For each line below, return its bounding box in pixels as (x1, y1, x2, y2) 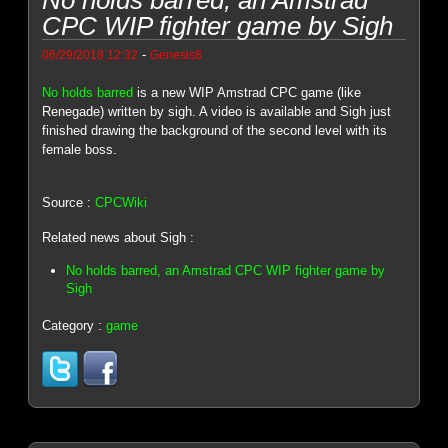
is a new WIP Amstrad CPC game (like (133, 84, 362, 100)
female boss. (42, 141, 118, 157)
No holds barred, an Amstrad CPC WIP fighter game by (66, 263, 386, 279)
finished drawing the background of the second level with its (42, 122, 388, 138)
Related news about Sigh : (42, 229, 195, 245)
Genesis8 (150, 47, 203, 61)
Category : (42, 318, 107, 334)
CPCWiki (95, 195, 148, 211)
